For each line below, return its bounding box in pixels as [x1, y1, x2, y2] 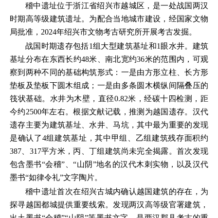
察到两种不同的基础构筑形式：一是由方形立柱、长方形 [10, 68, 208, 76]
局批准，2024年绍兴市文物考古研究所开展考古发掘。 [10, 28, 197, 36]
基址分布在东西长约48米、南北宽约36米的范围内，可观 [10, 55, 208, 63]
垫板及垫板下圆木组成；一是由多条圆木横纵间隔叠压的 [10, 81, 208, 90]
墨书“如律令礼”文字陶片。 [10, 173, 102, 182]
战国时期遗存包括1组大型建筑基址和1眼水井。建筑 [25, 42, 208, 50]
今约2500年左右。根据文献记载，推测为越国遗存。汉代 [10, 108, 208, 116]
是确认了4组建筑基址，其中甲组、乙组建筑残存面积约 [10, 134, 208, 142]
